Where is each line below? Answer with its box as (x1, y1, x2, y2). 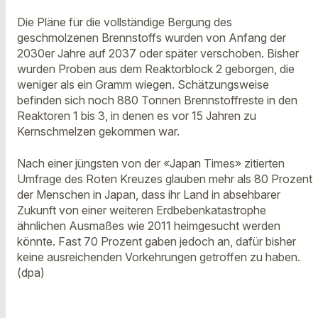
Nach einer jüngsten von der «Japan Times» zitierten (17, 155, 285, 170)
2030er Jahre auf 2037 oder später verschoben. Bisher (17, 46, 299, 61)
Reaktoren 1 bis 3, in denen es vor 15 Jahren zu (17, 109, 256, 124)
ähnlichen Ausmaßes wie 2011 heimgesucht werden (17, 218, 280, 233)
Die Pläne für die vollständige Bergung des (17, 15, 232, 30)
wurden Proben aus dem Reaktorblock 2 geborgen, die (17, 62, 295, 77)
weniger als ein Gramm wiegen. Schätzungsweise (17, 77, 269, 92)
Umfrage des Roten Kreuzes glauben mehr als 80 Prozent (17, 171, 312, 186)
